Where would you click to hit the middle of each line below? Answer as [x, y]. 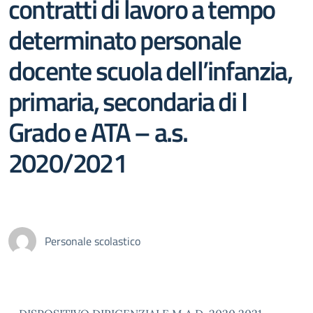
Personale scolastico [93, 241]
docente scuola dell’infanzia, [150, 70]
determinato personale [125, 39]
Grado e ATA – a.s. [98, 132]
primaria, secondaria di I [128, 101]
